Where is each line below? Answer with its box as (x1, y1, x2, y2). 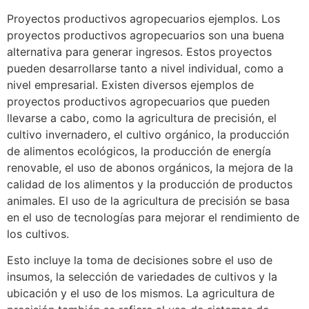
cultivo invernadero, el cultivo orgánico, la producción (7, 127, 289, 141)
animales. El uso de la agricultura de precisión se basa (7, 193, 290, 208)
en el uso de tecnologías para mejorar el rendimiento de (7, 210, 299, 224)
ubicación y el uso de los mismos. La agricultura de (7, 286, 275, 301)
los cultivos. (7, 226, 69, 241)
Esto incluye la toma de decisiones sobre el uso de (7, 253, 272, 268)
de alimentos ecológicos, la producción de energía (7, 143, 271, 158)
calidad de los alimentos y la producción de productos (7, 177, 292, 191)
